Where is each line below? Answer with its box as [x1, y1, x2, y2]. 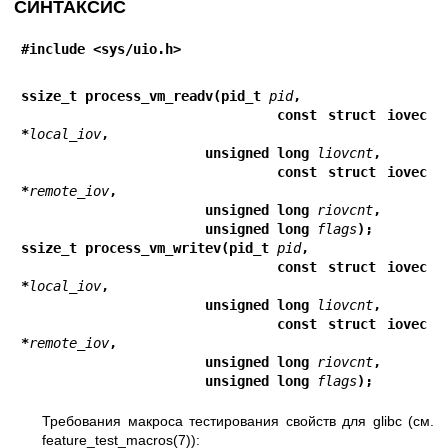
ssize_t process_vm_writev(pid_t [21, 240, 277, 256]
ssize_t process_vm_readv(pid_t [21, 88, 269, 104]
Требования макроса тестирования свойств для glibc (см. [42, 413, 434, 429]
